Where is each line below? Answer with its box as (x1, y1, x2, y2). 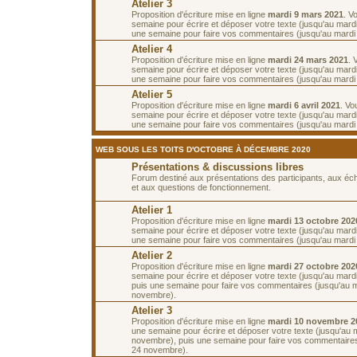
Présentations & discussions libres (131, 160, 304, 173)
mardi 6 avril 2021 (268, 100, 340, 110)
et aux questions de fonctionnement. (131, 182, 271, 192)
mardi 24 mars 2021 (268, 54, 348, 65)
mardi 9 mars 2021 (268, 9, 343, 19)
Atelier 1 (131, 203, 172, 216)
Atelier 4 (131, 42, 172, 55)
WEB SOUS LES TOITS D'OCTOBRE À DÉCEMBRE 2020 (96, 144, 311, 154)
